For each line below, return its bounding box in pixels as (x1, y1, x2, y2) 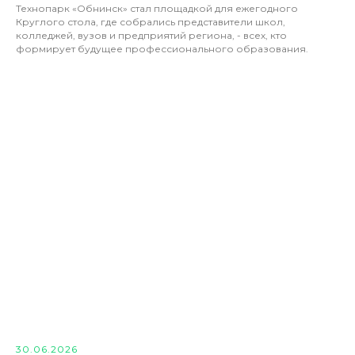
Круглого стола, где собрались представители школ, (16, 16, 285, 29)
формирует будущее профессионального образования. (16, 43, 308, 55)
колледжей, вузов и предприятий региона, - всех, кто (16, 29, 287, 42)
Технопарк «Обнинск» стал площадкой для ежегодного (16, 2, 298, 15)
